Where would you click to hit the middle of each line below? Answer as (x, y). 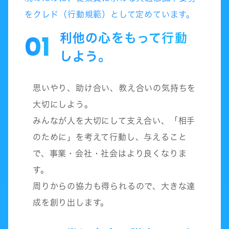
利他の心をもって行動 (123, 38)
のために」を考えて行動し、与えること (110, 137)
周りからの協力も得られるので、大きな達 (114, 186)
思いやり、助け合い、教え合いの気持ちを (114, 88)
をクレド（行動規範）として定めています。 (110, 14)
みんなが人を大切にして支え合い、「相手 (114, 120)
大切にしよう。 (63, 104)
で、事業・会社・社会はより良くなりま (110, 153)
